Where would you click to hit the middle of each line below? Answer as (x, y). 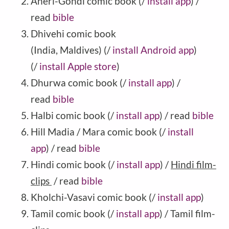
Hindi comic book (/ (74, 164)
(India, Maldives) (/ (72, 50)
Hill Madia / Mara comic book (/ (99, 131)
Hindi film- (193, 164)
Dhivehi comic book (73, 33)
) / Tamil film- (187, 213)
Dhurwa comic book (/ (79, 82)
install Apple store (78, 66)
